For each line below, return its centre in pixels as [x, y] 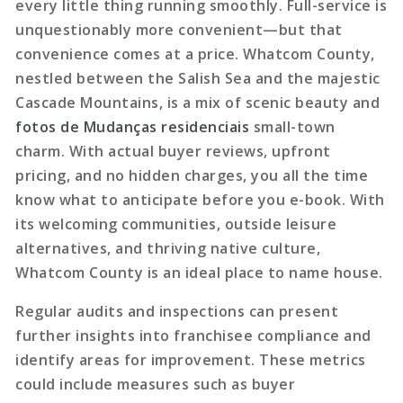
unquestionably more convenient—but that [179, 29]
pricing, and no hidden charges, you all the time [192, 175]
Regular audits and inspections [130, 311]
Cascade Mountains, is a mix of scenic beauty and [198, 102]
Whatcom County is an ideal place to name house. [199, 272]
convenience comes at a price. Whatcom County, [195, 54]
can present [292, 311]
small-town [292, 126]
